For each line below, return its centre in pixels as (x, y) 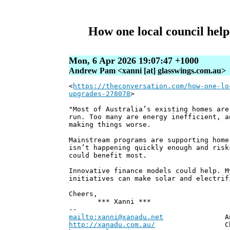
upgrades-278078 (100, 94)
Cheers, (83, 194)
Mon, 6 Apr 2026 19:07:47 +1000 (134, 61)
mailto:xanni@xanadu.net (116, 217)
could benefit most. (108, 156)
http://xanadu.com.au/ (112, 225)
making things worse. (110, 125)
